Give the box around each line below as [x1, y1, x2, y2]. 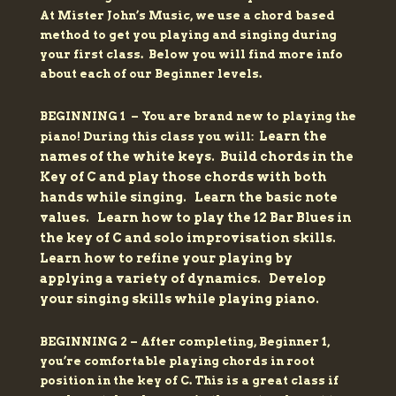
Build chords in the [219, 149, 354, 164]
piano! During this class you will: [39, 130, 259, 144]
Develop [268, 271, 326, 286]
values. [39, 210, 97, 225]
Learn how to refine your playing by [39, 251, 293, 266]
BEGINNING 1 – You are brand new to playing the [39, 110, 356, 124]
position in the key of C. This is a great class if [39, 374, 339, 388]
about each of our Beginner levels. [39, 67, 264, 81]
